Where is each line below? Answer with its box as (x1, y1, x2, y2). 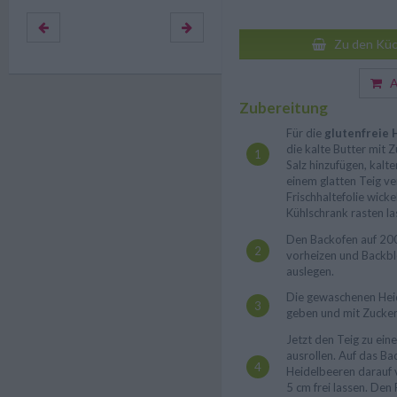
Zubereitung (239, 98, 328, 117)
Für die (286, 126, 324, 141)
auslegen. (286, 263, 334, 278)
